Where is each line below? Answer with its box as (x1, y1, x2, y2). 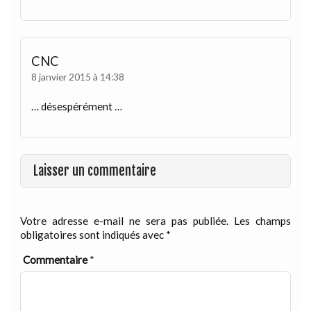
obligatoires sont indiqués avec (19, 228, 166, 242)
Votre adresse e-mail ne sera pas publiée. (19, 215, 229, 228)
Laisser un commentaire (33, 163, 157, 180)
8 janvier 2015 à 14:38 (31, 70, 125, 83)
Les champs (234, 215, 292, 228)
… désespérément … (31, 100, 123, 113)
